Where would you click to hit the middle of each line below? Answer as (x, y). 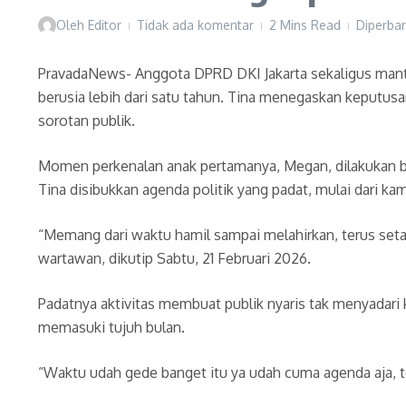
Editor (105, 25)
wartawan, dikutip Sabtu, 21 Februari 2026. (174, 258)
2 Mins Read (305, 25)
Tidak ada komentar (195, 25)
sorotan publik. (87, 121)
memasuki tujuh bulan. (111, 327)
